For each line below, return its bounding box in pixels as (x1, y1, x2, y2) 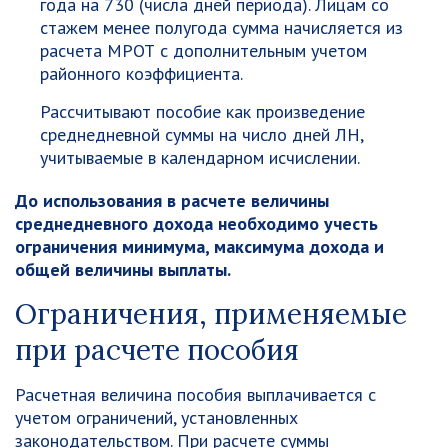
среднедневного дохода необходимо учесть (15, 212, 378, 235)
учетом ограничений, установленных (15, 406, 298, 429)
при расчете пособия (15, 332, 299, 368)
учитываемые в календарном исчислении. (40, 146, 360, 169)
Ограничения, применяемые (15, 296, 407, 332)
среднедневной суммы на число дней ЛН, (40, 123, 363, 146)
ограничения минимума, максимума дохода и (15, 235, 384, 258)
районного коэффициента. (40, 62, 243, 85)
